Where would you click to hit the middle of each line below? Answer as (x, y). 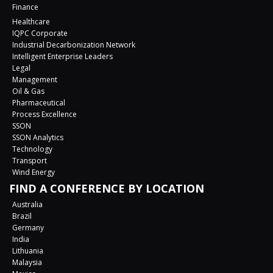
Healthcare (31, 22)
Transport (30, 161)
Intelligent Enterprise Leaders (62, 57)
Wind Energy (34, 172)
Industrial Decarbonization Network (74, 45)
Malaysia (27, 263)
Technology (32, 149)
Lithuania (28, 251)
